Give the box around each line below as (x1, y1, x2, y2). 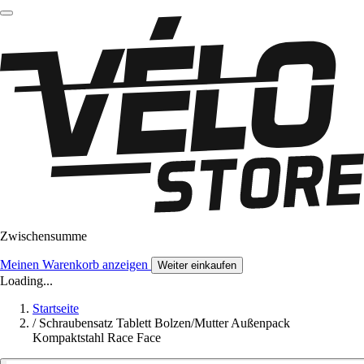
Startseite (32, 301, 79, 316)
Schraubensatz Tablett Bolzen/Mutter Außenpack (39, 316, 290, 331)
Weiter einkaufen (158, 259, 236, 272)
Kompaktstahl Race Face (32, 331, 161, 345)
